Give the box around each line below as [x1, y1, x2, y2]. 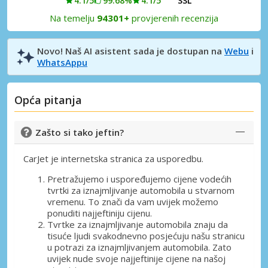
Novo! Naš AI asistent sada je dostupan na [37, 45, 224, 57]
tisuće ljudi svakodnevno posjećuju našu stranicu [47, 229, 245, 242]
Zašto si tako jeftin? [35, 126, 124, 138]
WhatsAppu [37, 56, 87, 69]
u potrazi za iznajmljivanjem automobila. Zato [47, 240, 232, 253]
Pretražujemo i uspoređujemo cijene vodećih [47, 172, 232, 185]
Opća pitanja [14, 93, 82, 108]
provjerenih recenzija [129, 12, 218, 25]
